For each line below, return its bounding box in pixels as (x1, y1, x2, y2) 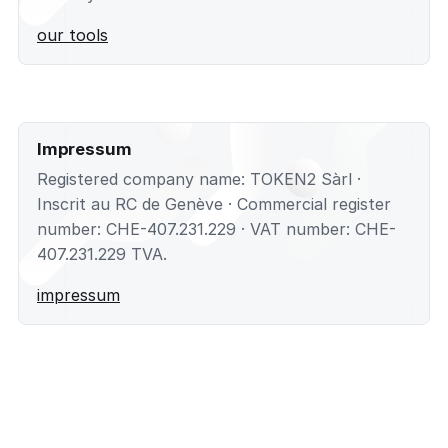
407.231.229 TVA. (37, 243, 167, 264)
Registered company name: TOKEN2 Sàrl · (37, 168, 361, 189)
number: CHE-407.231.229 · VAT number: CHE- (37, 218, 396, 239)
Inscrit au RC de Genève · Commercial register (37, 193, 391, 214)
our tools (37, 25, 108, 46)
